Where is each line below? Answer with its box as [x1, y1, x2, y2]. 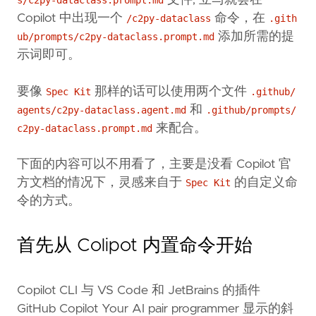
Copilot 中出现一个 [17, 12, 126, 25]
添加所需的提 [214, 30, 294, 44]
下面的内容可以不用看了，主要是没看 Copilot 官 [17, 158, 291, 171]
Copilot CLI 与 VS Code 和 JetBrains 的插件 [17, 284, 260, 297]
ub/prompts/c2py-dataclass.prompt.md [17, 31, 214, 43]
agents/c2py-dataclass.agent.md [17, 104, 186, 116]
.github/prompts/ [206, 104, 296, 116]
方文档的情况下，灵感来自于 [17, 176, 186, 190]
